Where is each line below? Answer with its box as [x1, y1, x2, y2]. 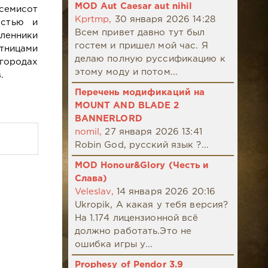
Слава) [74, 175, 108, 183]
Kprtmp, [74, 16, 112, 24]
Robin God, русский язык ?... [74, 141, 209, 150]
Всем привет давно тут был [74, 29, 205, 37]
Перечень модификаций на [74, 89, 205, 97]
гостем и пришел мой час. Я [74, 42, 208, 50]
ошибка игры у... [74, 240, 153, 249]
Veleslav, [74, 188, 114, 196]
